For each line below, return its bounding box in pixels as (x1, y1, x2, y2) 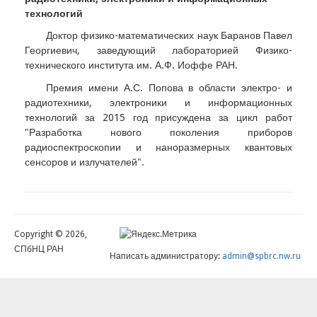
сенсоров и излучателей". (25, 156, 144, 168)
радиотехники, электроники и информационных (25, 97, 292, 109)
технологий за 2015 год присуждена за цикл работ (25, 112, 292, 124)
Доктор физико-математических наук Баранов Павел (46, 30, 292, 41)
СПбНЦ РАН (14, 244, 64, 255)
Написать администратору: (109, 250, 222, 261)
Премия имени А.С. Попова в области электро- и (46, 82, 292, 94)
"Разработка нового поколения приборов (25, 127, 292, 139)
